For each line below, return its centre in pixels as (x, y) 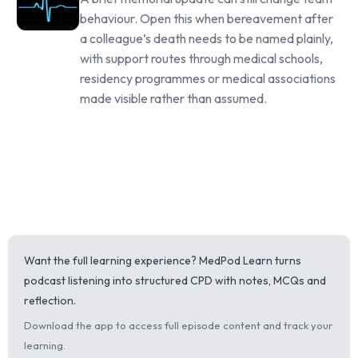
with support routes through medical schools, (201, 59)
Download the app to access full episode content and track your (178, 326)
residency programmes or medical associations (208, 79)
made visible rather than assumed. (173, 99)
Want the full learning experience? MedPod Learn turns (163, 261)
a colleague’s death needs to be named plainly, (207, 39)
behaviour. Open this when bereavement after (207, 19)
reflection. (50, 301)
